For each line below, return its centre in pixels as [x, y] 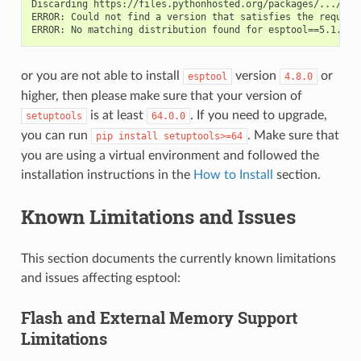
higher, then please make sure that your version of [161, 95]
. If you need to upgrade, [258, 115]
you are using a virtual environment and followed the [170, 155]
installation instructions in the [107, 174]
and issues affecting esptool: [100, 278]
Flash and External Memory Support [159, 317]
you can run [56, 135]
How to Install [233, 174]
